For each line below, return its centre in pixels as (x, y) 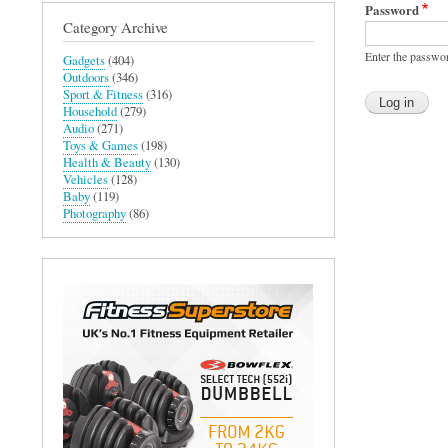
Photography (94, 213)
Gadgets (84, 60)
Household (90, 111)
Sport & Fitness (103, 94)
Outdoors (86, 77)
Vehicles (85, 179)
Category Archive (115, 26)
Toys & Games (100, 145)
